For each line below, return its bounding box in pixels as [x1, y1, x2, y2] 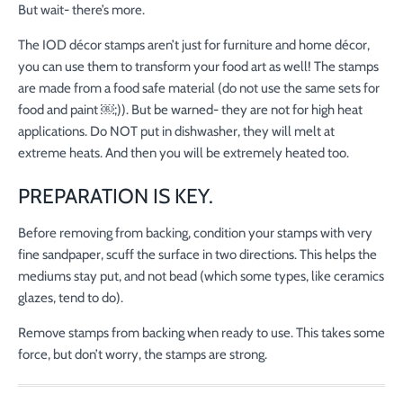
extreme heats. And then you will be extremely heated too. [18, 145, 349, 162]
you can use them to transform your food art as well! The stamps [18, 58, 379, 76]
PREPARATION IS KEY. [18, 184, 213, 210]
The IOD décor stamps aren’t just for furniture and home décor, [18, 37, 370, 54]
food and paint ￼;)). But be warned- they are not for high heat [18, 102, 363, 119]
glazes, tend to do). [18, 290, 123, 307]
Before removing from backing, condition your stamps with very [18, 225, 372, 242]
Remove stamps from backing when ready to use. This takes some [18, 325, 385, 342]
